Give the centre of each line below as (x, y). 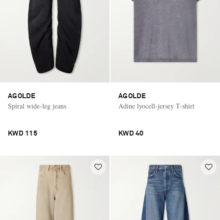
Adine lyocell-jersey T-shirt (156, 106)
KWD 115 (23, 133)
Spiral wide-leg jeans (37, 106)
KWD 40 (131, 133)
